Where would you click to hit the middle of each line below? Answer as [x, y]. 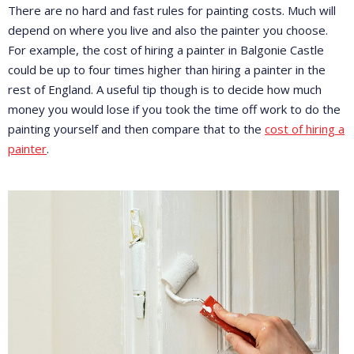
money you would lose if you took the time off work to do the [174, 109]
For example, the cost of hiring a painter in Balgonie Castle [166, 49]
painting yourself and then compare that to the [136, 128]
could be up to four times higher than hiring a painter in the [167, 69]
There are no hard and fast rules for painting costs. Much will [172, 10]
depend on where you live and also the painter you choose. [168, 30]
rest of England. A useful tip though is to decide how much [165, 89]
